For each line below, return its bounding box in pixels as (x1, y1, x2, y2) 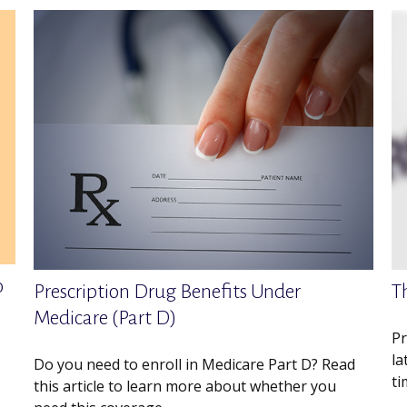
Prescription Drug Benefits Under (34, 281, 302, 303)
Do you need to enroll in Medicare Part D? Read (34, 354, 356, 375)
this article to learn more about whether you (34, 376, 337, 397)
